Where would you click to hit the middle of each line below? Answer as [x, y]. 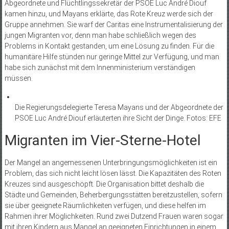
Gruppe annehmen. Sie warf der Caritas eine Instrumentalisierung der [113, 25]
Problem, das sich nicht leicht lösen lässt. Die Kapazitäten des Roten [113, 174]
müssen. [18, 78]
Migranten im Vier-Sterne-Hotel [102, 141]
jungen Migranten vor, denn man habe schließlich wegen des [100, 36]
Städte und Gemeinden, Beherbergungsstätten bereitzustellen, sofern [113, 195]
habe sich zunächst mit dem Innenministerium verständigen [100, 68]
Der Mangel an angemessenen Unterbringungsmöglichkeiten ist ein [111, 163]
